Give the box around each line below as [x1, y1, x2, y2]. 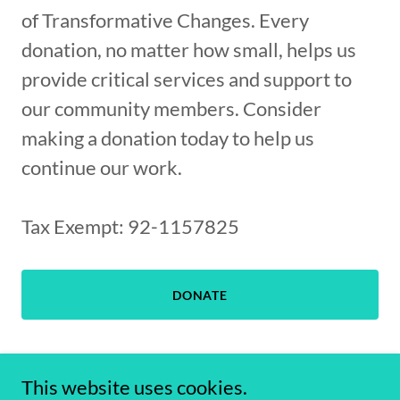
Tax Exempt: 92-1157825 [21, 214, 239, 239]
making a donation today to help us [21, 126, 314, 151]
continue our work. [21, 155, 182, 180]
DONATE [171, 287, 229, 303]
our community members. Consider [21, 96, 321, 121]
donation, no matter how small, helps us [21, 37, 356, 62]
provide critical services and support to [21, 67, 352, 92]
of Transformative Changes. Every [21, 8, 309, 33]
